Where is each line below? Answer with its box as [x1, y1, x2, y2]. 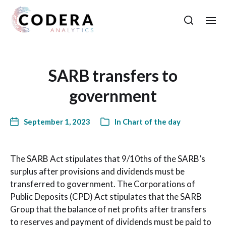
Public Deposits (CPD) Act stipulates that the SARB [10, 191, 202, 202]
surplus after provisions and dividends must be [10, 166, 185, 177]
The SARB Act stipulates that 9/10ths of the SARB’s [10, 153, 205, 164]
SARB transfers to [48, 66, 178, 85]
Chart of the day [123, 117, 181, 126]
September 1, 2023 [24, 117, 90, 126]
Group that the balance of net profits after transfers [10, 204, 206, 214]
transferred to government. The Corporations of [10, 179, 195, 189]
